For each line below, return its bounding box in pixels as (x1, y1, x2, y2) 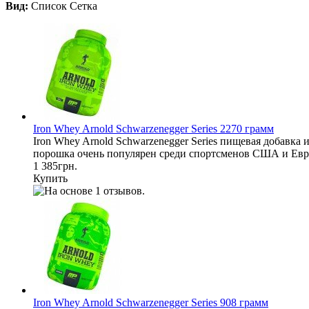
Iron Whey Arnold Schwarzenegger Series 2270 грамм (33, 122, 274, 134)
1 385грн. (33, 159, 77, 172)
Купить (33, 172, 68, 184)
